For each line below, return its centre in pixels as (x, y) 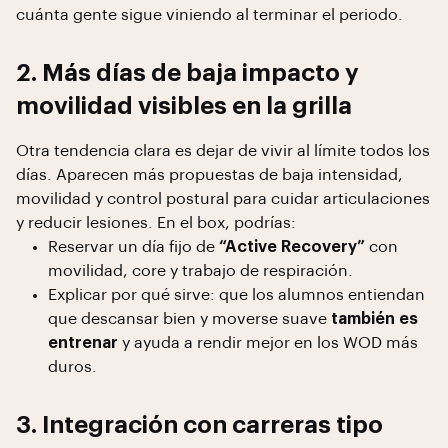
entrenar (83, 343)
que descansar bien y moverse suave (189, 319)
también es (374, 319)
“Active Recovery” (292, 247)
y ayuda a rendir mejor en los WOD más (268, 343)
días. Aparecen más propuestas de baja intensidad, (209, 175)
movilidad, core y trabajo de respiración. (200, 271)
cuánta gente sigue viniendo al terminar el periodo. (209, 15)
